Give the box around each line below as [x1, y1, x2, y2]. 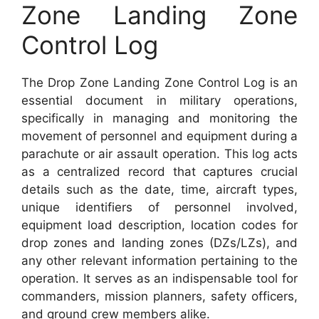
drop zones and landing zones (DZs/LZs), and [21, 235, 298, 250]
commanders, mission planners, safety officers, [21, 288, 298, 303]
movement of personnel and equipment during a [21, 128, 298, 143]
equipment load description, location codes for [21, 217, 298, 232]
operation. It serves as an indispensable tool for [21, 271, 298, 286]
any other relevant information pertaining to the [21, 253, 298, 268]
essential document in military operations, [21, 93, 298, 108]
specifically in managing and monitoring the [21, 110, 298, 125]
